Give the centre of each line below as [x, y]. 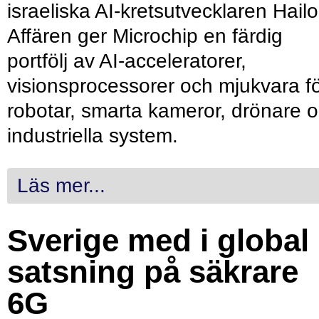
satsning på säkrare [153, 272]
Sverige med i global [158, 241]
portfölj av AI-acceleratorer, [127, 61]
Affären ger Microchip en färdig [145, 36]
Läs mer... [62, 186]
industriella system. [93, 136]
